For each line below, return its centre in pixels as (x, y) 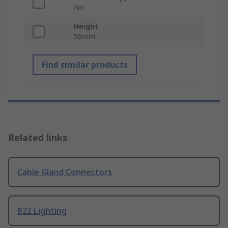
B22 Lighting (42, 211)
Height (86, 26)
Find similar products (85, 65)
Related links (38, 138)
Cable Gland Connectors (65, 172)
